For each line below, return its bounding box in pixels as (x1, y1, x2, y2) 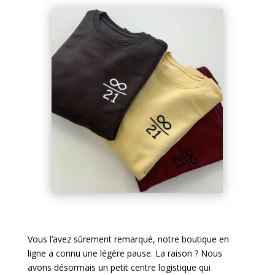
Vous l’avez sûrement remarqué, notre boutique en (27, 233, 229, 246)
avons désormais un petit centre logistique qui (27, 261, 211, 274)
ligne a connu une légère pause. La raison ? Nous (27, 247, 222, 260)
